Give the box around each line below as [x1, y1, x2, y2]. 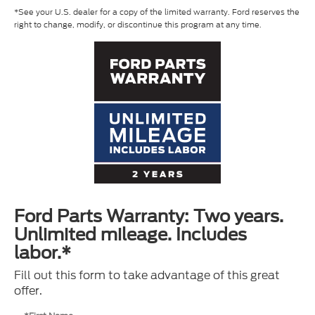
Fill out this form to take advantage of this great [14, 267, 280, 284]
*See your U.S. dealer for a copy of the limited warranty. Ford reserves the [14, 6, 300, 18]
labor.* [14, 243, 71, 264]
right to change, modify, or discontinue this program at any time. [14, 19, 262, 31]
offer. [14, 283, 42, 300]
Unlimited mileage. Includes [14, 224, 247, 245]
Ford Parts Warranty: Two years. [14, 206, 283, 227]
